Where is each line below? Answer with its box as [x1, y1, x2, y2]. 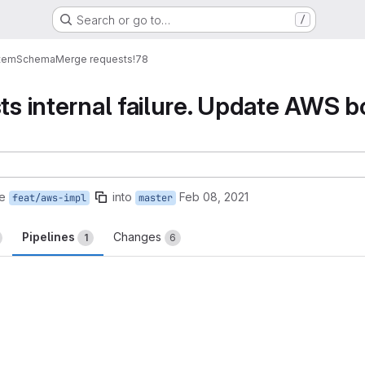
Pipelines [22, 230, 77, 244]
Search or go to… [76, 12, 170, 27]
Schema [16, 52, 55, 65]
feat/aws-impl [12, 191, 86, 204]
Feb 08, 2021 [179, 190, 248, 204]
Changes [113, 230, 165, 244]
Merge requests [55, 52, 133, 65]
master [139, 191, 173, 204]
